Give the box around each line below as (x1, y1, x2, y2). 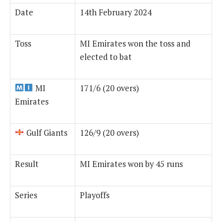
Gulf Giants (24, 127, 67, 138)
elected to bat (80, 51, 132, 62)
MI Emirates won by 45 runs (80, 158, 183, 169)
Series (15, 189, 37, 201)
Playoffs (80, 189, 110, 201)
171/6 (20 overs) (80, 82, 139, 94)
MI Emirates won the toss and (80, 38, 190, 49)
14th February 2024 (80, 6, 152, 18)
